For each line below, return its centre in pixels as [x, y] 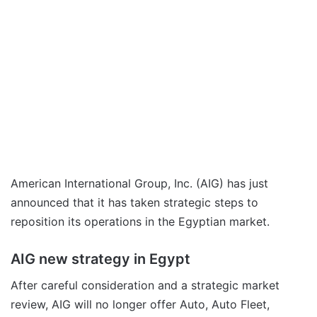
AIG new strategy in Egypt [100, 259]
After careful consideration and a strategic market [145, 285]
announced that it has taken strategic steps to [134, 202]
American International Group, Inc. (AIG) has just [139, 183]
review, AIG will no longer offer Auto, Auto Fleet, [140, 304]
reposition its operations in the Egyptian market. [140, 221]
